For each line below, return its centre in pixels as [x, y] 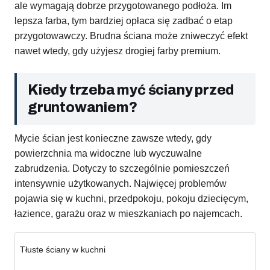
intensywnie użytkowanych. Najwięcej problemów [121, 184]
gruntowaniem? [83, 108]
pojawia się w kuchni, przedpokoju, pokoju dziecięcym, [131, 199]
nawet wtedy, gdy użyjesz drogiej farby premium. [118, 51]
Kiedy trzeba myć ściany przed [131, 90]
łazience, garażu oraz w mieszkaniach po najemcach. [128, 214]
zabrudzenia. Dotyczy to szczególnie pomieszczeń [122, 169]
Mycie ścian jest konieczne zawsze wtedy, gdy [113, 139]
